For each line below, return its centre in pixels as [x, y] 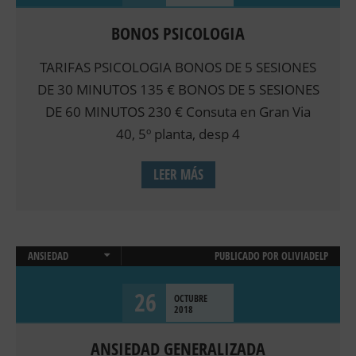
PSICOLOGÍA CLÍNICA [69, 276]
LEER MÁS [178, 175]
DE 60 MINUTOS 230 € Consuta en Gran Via [178, 112]
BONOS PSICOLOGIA [178, 34]
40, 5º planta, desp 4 [178, 134]
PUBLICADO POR [248, 256]
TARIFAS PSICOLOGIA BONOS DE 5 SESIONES [178, 68]
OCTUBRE [191, 299]
